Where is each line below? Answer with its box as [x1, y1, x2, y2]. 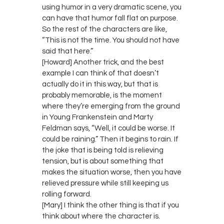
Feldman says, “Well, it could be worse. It [42, 124, 175, 132]
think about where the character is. [42, 212, 160, 220]
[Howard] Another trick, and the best [42, 58, 164, 66]
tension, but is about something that [42, 157, 163, 165]
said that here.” [42, 47, 93, 55]
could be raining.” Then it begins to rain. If [42, 135, 178, 143]
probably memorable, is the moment [42, 91, 162, 99]
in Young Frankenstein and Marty [42, 113, 153, 121]
